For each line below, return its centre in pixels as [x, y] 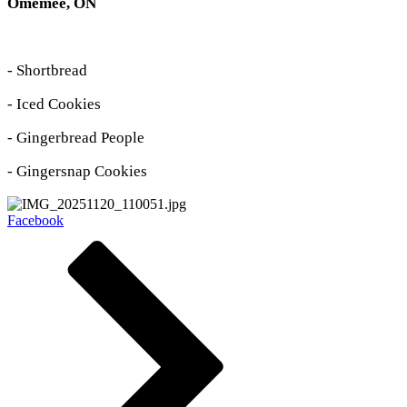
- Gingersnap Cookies [77, 171]
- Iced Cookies [54, 104]
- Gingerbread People [76, 137]
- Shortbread [47, 70]
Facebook [35, 220]
